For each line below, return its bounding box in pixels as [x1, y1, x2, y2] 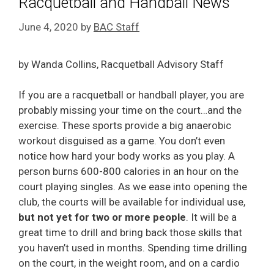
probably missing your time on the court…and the [18, 104, 242, 116]
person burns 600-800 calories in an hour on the [18, 165, 239, 177]
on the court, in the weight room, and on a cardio [18, 257, 240, 269]
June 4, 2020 [18, 20, 78, 33]
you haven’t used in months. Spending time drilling [18, 242, 247, 254]
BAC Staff [94, 20, 139, 33]
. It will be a [186, 211, 237, 223]
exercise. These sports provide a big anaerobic [18, 119, 231, 131]
